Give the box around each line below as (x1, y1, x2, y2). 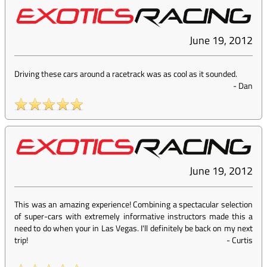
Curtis (232, 234, 253, 247)
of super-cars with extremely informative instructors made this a (14, 210, 253, 223)
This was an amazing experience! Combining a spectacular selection (14, 198, 253, 211)
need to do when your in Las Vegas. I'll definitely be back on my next (14, 222, 253, 235)
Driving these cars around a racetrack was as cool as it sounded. (14, 67, 237, 80)
